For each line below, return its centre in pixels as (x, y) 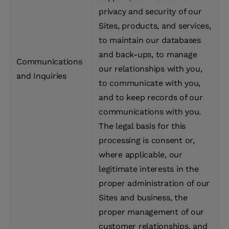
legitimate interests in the (149, 169)
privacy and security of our (150, 12)
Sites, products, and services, (155, 26)
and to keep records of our (151, 98)
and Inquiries (41, 76)
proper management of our (151, 212)
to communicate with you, (150, 83)
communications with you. (150, 112)
